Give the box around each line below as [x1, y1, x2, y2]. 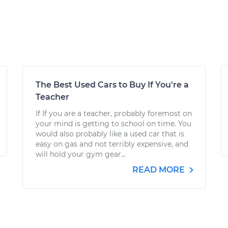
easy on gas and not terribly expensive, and [36, 139, 188, 149]
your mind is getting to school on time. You [36, 119, 191, 128]
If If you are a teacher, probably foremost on [36, 109, 192, 118]
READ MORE [132, 165, 187, 175]
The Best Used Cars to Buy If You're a [36, 80, 189, 90]
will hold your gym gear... [36, 150, 126, 159]
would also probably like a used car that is [36, 129, 184, 138]
